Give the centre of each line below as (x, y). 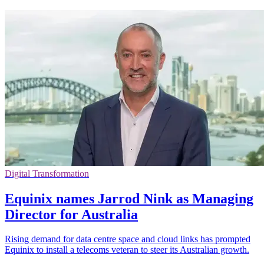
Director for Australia (71, 214)
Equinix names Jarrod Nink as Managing (129, 198)
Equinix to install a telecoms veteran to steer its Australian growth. (127, 250)
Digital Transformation (47, 173)
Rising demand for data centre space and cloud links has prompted (128, 239)
